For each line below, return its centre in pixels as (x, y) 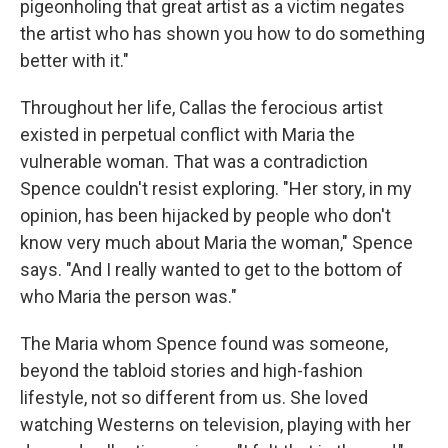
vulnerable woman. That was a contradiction (194, 161)
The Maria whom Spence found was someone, (204, 343)
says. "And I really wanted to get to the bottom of (211, 269)
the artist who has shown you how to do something (222, 33)
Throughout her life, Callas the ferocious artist (201, 107)
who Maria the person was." (128, 296)
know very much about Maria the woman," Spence (216, 242)
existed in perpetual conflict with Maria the (187, 134)
